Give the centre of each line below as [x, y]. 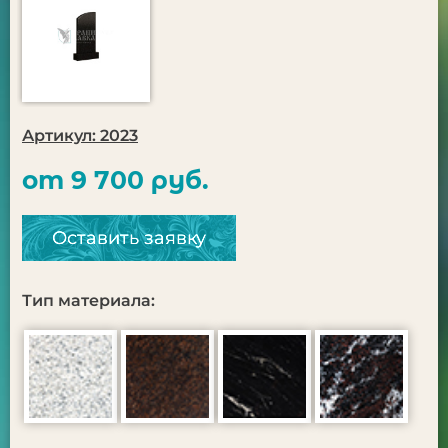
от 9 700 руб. [115, 180]
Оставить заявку [129, 238]
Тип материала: [88, 300]
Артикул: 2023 [80, 135]
